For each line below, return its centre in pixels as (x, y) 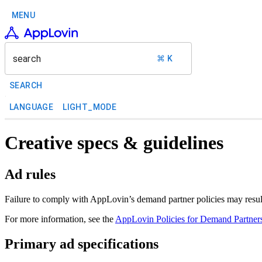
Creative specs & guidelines (114, 143)
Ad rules (30, 174)
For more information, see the (60, 219)
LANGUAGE (32, 107)
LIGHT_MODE (90, 107)
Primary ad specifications (82, 244)
